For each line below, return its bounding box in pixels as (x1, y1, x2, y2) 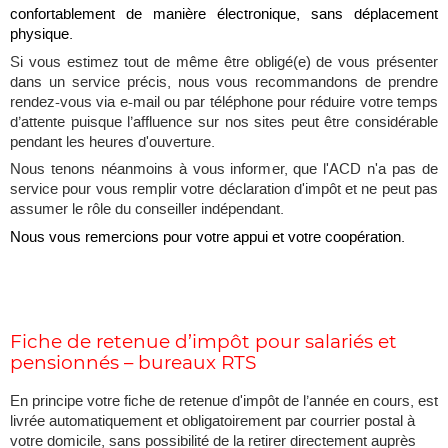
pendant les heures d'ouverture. (10, 132, 215, 153)
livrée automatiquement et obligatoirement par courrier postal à (10, 411, 415, 432)
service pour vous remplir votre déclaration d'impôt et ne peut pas (10, 179, 438, 200)
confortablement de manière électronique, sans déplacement (10, 4, 438, 25)
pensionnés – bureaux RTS (10, 351, 256, 375)
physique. (10, 24, 73, 45)
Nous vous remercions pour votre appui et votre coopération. (10, 227, 405, 248)
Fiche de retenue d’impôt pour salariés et (10, 330, 397, 354)
